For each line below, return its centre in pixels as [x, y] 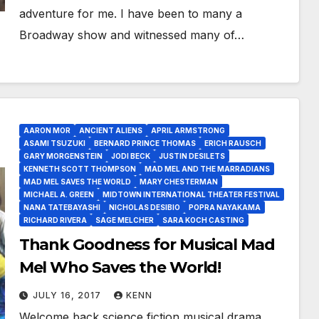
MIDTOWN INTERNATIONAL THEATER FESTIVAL [191, 194]
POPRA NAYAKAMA [224, 207]
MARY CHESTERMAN [178, 182]
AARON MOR [47, 130]
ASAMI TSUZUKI [54, 143]
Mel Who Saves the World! [120, 267]
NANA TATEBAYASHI [62, 207]
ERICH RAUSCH [232, 143]
